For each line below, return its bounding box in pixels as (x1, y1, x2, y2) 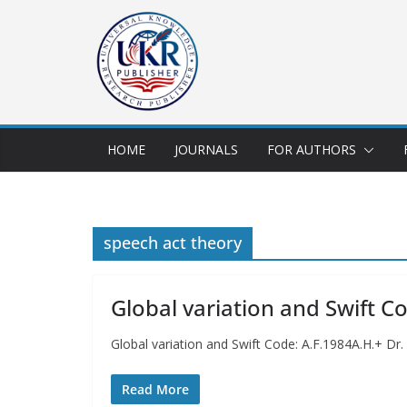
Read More (122, 381, 189, 398)
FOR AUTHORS (267, 141, 356, 158)
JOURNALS (174, 141, 238, 158)
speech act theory (104, 232, 242, 253)
